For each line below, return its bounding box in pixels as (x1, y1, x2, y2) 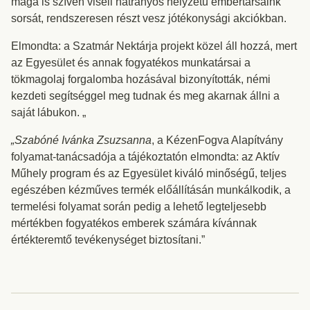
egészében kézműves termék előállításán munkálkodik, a (11, 184, 291, 196)
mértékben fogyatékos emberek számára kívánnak (11, 217, 257, 229)
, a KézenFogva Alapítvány (152, 134, 283, 146)
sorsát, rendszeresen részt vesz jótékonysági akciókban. (11, 12, 292, 24)
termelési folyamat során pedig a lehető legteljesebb (11, 201, 266, 212)
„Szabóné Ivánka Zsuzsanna (11, 134, 152, 146)
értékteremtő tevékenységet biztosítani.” (11, 234, 205, 246)
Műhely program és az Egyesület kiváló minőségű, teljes (11, 167, 286, 179)
